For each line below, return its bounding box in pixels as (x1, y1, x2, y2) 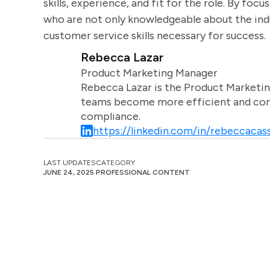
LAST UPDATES (43, 159, 96, 167)
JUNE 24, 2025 (43, 168, 94, 177)
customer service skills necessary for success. (43, 29, 266, 42)
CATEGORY (96, 159, 135, 167)
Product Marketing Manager (80, 66, 218, 80)
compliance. (80, 110, 140, 123)
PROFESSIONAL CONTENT (96, 168, 190, 177)
